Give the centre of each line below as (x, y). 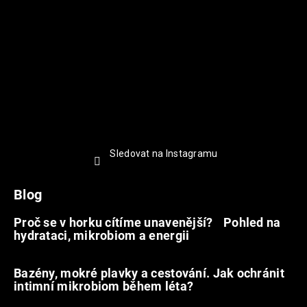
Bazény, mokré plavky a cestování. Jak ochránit (149, 273)
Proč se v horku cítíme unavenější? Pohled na (147, 223)
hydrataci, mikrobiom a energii (102, 236)
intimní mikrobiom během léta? (104, 286)
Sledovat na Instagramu (164, 154)
